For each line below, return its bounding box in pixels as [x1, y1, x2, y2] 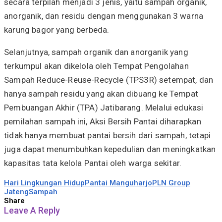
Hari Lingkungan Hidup [4, 178, 85, 187]
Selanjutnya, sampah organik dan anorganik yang [4, 47, 188, 57]
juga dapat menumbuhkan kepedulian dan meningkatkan [4, 144, 216, 154]
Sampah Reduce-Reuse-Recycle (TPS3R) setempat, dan [4, 74, 214, 85]
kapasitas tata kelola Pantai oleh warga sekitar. [4, 158, 182, 168]
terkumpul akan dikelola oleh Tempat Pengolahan [4, 60, 189, 71]
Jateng [4, 187, 29, 196]
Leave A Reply [4, 205, 60, 216]
